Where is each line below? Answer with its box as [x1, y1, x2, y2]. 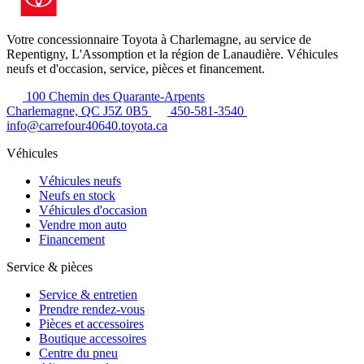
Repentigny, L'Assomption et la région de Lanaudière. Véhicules [6, 46, 338, 61]
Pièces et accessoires [39, 316, 144, 331]
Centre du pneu [39, 345, 118, 360]
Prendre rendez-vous [39, 301, 145, 316]
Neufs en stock [39, 188, 115, 202]
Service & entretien [39, 287, 137, 301]
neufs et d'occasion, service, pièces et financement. [6, 61, 265, 76]
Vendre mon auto [39, 217, 127, 232]
